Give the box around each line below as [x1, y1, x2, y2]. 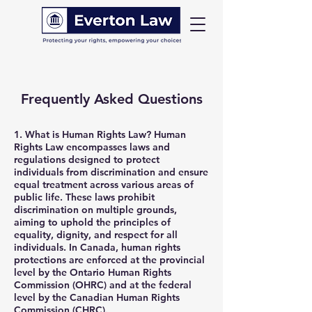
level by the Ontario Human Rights [14, 266, 171, 279]
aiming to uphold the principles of [14, 216, 171, 228]
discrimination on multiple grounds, [14, 203, 177, 216]
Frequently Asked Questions [20, 91, 203, 107]
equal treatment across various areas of [14, 178, 194, 191]
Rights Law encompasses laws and [14, 141, 170, 153]
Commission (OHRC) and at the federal [14, 279, 192, 291]
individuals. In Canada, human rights [14, 241, 180, 253]
